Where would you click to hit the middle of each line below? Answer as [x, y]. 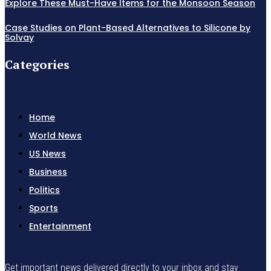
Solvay [19, 37]
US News [47, 153]
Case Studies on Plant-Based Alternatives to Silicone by [128, 28]
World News [55, 135]
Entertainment [60, 226]
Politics [44, 190]
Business [48, 171]
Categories [37, 64]
